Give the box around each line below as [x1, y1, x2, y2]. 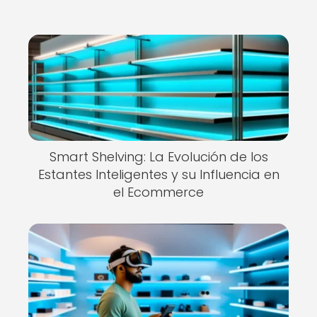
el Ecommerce [113, 183, 204, 201]
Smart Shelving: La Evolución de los [49, 148, 268, 166]
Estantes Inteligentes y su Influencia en [38, 166, 279, 183]
